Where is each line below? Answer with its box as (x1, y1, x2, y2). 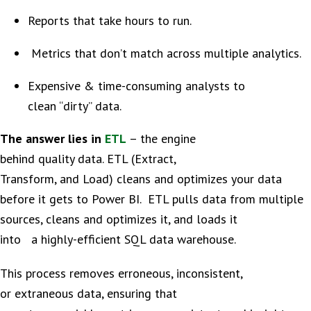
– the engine (126, 131, 196, 146)
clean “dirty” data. (28, 98, 121, 114)
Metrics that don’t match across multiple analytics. (28, 45, 301, 61)
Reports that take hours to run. (28, 12, 191, 28)
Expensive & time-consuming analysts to (28, 78, 245, 94)
